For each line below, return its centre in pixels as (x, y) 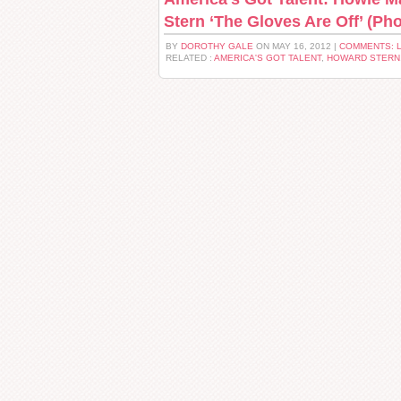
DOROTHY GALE (217, 46)
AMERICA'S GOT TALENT (268, 58)
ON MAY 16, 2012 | (296, 46)
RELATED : (190, 58)
